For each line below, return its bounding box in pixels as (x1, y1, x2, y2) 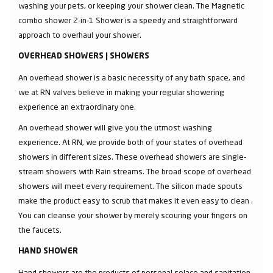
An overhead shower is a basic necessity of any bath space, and (18, 72, 245, 82)
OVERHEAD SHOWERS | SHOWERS (18, 52, 149, 60)
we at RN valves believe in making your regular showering (18, 87, 224, 97)
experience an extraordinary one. (18, 101, 136, 112)
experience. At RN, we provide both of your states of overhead (18, 136, 243, 147)
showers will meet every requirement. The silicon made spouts (18, 180, 243, 191)
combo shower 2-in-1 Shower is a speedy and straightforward (18, 15, 238, 25)
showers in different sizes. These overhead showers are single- (18, 151, 246, 161)
